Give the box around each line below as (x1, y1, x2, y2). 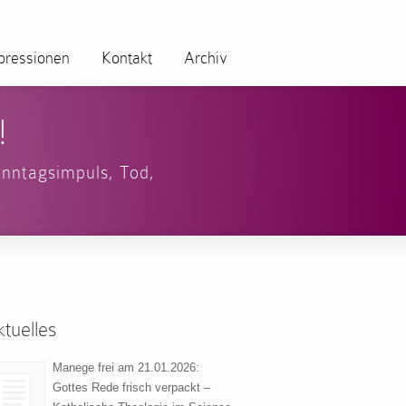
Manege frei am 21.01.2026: (53, 361, 199, 375)
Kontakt (101, 49, 152, 67)
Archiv (184, 49, 227, 67)
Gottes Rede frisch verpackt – (53, 381, 210, 395)
